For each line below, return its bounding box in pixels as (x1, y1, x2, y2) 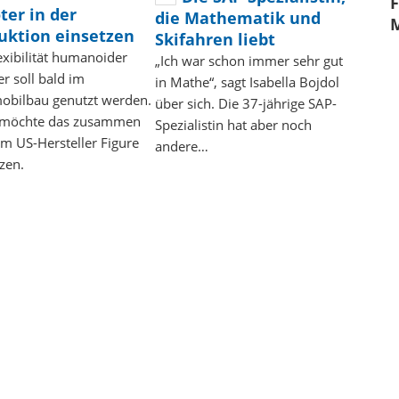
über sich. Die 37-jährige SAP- (155, 94, 338, 112)
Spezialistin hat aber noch (155, 115, 313, 134)
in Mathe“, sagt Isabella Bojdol (155, 72, 340, 91)
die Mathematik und (155, 6, 322, 28)
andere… (155, 136, 209, 155)
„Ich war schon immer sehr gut (155, 51, 344, 69)
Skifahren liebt (155, 28, 276, 50)
